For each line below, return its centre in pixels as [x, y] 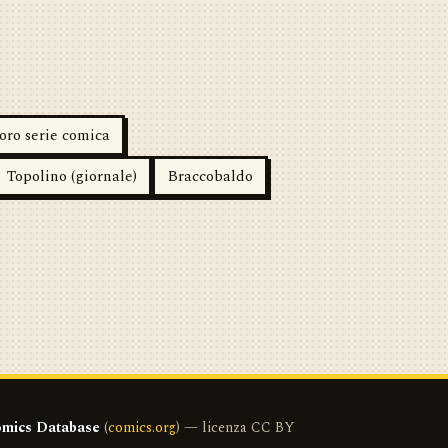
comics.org [142, 427]
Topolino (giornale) [71, 176]
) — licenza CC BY [235, 427]
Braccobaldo [210, 176]
